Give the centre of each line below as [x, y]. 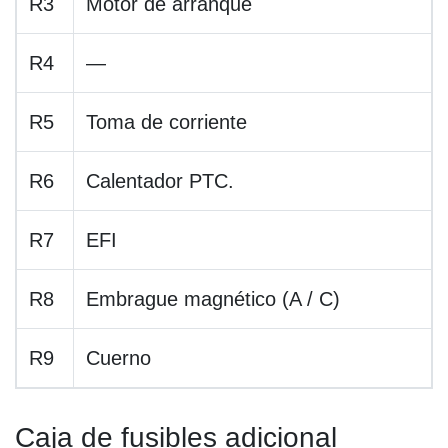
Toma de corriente [166, 122]
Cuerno [118, 358]
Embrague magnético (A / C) [213, 299]
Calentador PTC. [160, 181]
